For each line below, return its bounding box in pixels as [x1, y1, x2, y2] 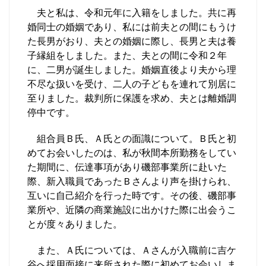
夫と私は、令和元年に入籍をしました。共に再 [27, 6, 236, 20]
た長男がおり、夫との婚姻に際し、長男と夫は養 [27, 34, 236, 48]
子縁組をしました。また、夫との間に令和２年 [27, 49, 227, 62]
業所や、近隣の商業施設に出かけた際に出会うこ [27, 203, 236, 217]
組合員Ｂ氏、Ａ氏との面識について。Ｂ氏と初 [27, 132, 236, 145]
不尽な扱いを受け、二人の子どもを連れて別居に [27, 77, 236, 91]
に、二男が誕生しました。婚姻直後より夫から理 [27, 63, 236, 77]
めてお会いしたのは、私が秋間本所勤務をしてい [27, 146, 236, 160]
